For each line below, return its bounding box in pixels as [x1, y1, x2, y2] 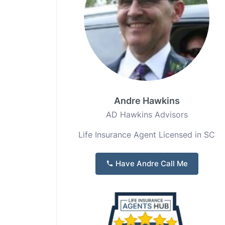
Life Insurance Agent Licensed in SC [78, 130, 215, 140]
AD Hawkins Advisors [105, 109, 188, 120]
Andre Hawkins [114, 95, 180, 106]
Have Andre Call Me [113, 159, 188, 168]
